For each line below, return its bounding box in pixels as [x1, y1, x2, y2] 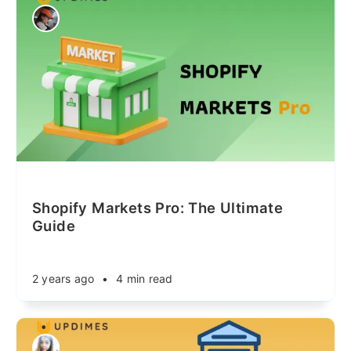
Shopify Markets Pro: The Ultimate [32, 199, 284, 216]
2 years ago [32, 272, 95, 285]
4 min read [116, 272, 173, 285]
